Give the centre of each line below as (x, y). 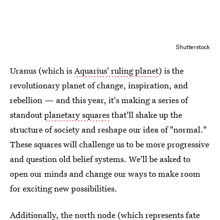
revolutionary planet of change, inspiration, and (99, 85)
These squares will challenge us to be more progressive (110, 144)
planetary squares (77, 114)
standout (27, 114)
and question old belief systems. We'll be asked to (100, 159)
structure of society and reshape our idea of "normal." (108, 129)
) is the (171, 70)
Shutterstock (193, 47)
